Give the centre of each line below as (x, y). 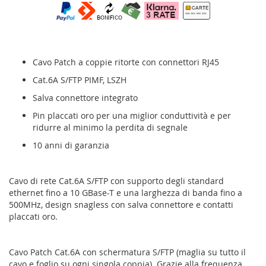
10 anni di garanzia (71, 145)
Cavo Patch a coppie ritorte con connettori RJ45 (126, 62)
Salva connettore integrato (85, 98)
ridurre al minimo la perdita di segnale (110, 128)
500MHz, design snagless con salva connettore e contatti (121, 205)
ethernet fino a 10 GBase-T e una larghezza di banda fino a (126, 193)
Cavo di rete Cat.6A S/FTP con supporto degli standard (116, 181)
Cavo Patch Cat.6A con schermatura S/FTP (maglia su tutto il (127, 252)
